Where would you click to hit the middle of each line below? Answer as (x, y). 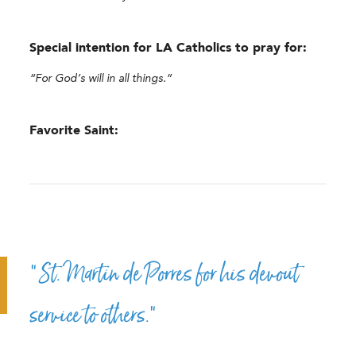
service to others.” (94, 316)
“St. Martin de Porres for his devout (164, 275)
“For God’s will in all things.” (101, 78)
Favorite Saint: (74, 131)
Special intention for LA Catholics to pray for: (168, 48)
